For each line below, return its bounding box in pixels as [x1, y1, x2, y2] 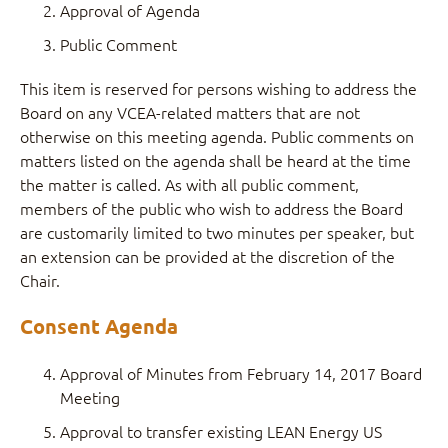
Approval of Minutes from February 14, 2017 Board [60, 362, 422, 384]
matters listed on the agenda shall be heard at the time [20, 149, 411, 171]
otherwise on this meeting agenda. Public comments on [20, 125, 414, 147]
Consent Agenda [20, 313, 178, 339]
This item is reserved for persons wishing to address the [20, 77, 417, 99]
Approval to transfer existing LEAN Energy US [60, 420, 382, 442]
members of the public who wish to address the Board [20, 197, 403, 219]
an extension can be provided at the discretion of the [20, 245, 395, 267]
